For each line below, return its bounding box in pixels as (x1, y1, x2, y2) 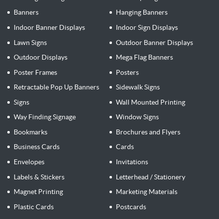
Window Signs (115, 113, 159, 121)
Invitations (115, 158, 148, 166)
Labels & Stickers (13, 173, 65, 181)
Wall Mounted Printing (115, 98, 185, 106)
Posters (115, 68, 139, 76)
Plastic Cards (13, 202, 54, 211)
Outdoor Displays (13, 53, 67, 62)
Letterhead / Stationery (115, 173, 185, 181)
